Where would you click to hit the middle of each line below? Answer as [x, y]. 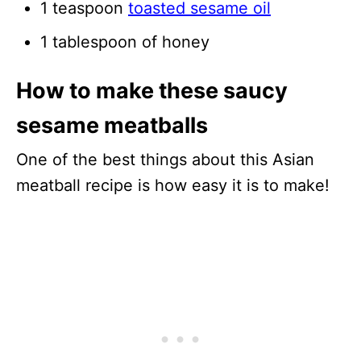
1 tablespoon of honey [125, 41]
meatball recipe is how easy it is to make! [173, 185]
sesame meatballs [112, 125]
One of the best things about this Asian [165, 159]
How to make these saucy [152, 90]
